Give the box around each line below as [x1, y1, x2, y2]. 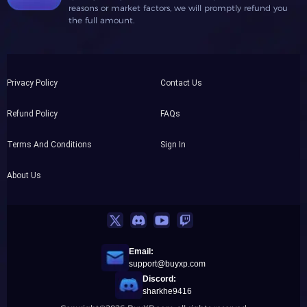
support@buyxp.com [129, 259, 206, 269]
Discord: [143, 274, 176, 284]
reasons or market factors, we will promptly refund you [69, 3, 288, 13]
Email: [129, 247, 153, 256]
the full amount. [69, 15, 134, 25]
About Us [7, 171, 41, 180]
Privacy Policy [7, 78, 58, 88]
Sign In [160, 140, 186, 149]
